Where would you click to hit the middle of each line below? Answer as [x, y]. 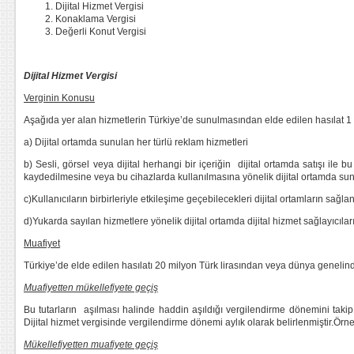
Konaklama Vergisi [96, 19]
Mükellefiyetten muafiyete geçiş [91, 345]
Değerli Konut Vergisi [101, 32]
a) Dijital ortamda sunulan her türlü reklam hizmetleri [136, 142]
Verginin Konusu [59, 98]
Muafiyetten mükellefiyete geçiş [91, 288]
